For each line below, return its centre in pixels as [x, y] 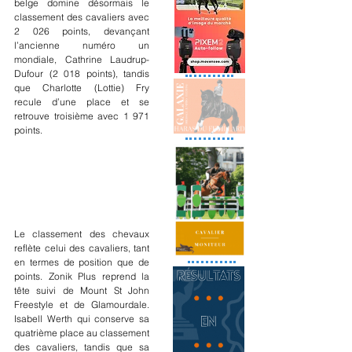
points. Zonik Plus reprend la [82, 276]
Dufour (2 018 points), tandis [82, 73]
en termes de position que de [82, 262]
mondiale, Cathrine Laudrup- [82, 59]
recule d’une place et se [82, 102]
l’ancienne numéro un [82, 45]
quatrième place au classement [82, 332]
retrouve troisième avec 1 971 [82, 116]
